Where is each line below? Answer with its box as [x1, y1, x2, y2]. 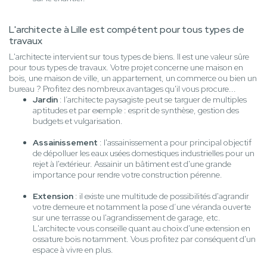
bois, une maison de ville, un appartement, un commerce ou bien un [9, 73, 257, 84]
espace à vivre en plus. [33, 244, 113, 256]
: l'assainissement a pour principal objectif [98, 137, 252, 148]
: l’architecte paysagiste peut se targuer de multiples [58, 94, 247, 105]
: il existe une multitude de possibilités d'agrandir [73, 191, 249, 202]
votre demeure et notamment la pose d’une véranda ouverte [33, 201, 251, 213]
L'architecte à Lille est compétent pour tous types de [9, 23, 244, 36]
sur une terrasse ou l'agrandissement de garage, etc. [33, 212, 221, 223]
